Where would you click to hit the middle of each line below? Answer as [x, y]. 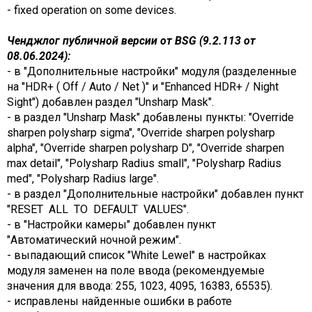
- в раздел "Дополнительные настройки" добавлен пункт [155, 194]
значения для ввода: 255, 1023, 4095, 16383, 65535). [140, 286]
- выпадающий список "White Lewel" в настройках [136, 255]
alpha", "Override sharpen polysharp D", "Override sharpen [146, 148]
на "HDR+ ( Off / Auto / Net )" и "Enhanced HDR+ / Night [143, 86]
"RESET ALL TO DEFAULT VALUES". [98, 209]
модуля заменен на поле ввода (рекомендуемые [136, 270]
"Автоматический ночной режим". [94, 240]
